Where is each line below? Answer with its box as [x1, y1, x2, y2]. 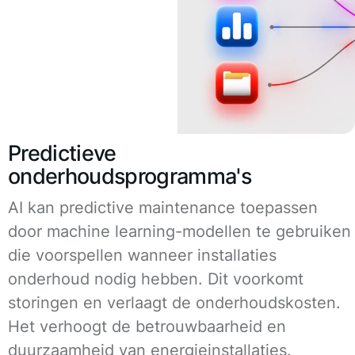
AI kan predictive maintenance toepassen [8, 198, 318, 218]
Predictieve [8, 140, 116, 167]
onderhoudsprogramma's [8, 163, 251, 190]
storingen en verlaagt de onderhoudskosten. [8, 293, 341, 313]
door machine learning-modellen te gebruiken [8, 222, 351, 242]
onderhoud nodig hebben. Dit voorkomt [8, 269, 303, 289]
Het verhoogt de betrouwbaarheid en [8, 317, 286, 337]
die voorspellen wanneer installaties [8, 246, 277, 265]
